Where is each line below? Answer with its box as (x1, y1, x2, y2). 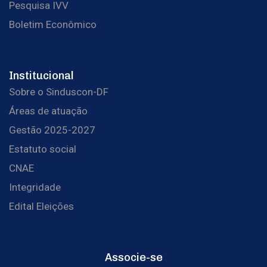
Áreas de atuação (9, 105, 88, 117)
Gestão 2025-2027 (9, 124, 95, 136)
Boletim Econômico (9, 18, 97, 31)
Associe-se (104, 251, 163, 265)
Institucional (9, 69, 74, 83)
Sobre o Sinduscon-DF (9, 86, 108, 98)
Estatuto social (9, 143, 76, 156)
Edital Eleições (9, 200, 74, 213)
